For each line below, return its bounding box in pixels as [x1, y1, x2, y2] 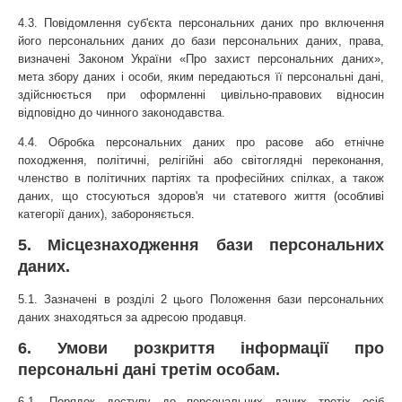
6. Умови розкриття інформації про [18, 339, 384, 358]
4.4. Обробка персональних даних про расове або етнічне [18, 135, 384, 150]
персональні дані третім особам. [18, 361, 280, 380]
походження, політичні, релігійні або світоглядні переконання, [18, 153, 384, 168]
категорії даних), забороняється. [18, 207, 195, 222]
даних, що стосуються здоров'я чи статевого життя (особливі [18, 189, 384, 204]
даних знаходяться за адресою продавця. [18, 310, 247, 324]
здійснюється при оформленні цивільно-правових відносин [18, 87, 384, 101]
